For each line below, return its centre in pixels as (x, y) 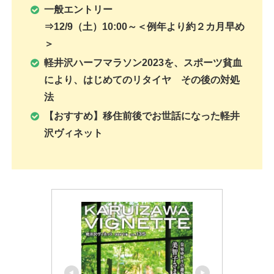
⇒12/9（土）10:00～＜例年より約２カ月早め (145, 26)
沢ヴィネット (74, 133)
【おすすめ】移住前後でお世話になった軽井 (142, 116)
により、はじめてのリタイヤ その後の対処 (142, 80)
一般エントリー (79, 9)
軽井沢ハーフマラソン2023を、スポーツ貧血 (143, 63)
